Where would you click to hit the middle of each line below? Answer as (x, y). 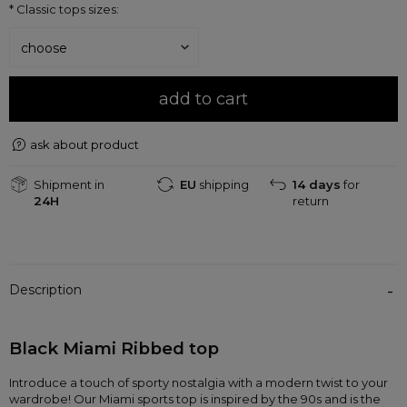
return (310, 201)
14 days (316, 185)
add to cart (203, 99)
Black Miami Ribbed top (116, 349)
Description (45, 290)
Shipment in (69, 185)
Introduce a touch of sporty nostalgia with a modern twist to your (200, 383)
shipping (223, 185)
